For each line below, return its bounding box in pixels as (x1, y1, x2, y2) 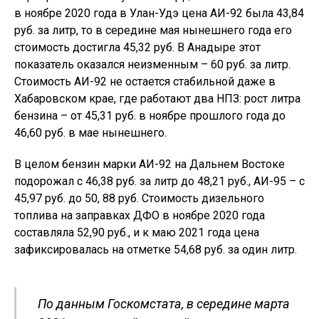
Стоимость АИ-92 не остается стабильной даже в (14, 75, 276, 89)
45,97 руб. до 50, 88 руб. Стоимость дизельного (14, 192, 264, 206)
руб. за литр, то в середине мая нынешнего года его (14, 23, 292, 38)
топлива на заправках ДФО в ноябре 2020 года (14, 209, 265, 223)
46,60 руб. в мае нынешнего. (14, 126, 167, 140)
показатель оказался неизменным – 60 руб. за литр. (14, 58, 291, 72)
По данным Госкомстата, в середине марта (38, 296, 290, 312)
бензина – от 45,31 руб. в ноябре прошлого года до (14, 109, 286, 123)
